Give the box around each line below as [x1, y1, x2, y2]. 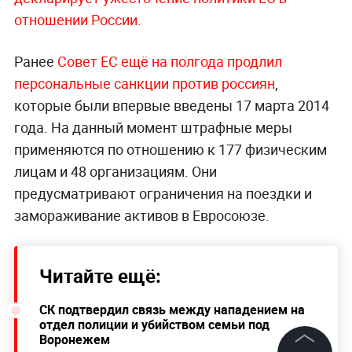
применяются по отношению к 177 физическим [13, 139, 327, 159]
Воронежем [38, 330, 110, 348]
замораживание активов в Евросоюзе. [13, 205, 269, 225]
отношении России [13, 9, 137, 29]
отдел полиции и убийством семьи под [38, 315, 269, 333]
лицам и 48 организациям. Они [13, 161, 217, 181]
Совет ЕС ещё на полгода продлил [57, 51, 282, 71]
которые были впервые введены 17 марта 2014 [13, 95, 329, 115]
